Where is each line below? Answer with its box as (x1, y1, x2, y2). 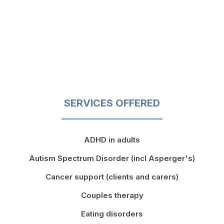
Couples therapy (80, 190, 143, 200)
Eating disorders (81, 209, 143, 219)
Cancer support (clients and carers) (45, 172, 178, 182)
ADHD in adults (84, 135, 140, 145)
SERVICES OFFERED (64, 97, 160, 109)
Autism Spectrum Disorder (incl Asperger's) (29, 153, 195, 163)
